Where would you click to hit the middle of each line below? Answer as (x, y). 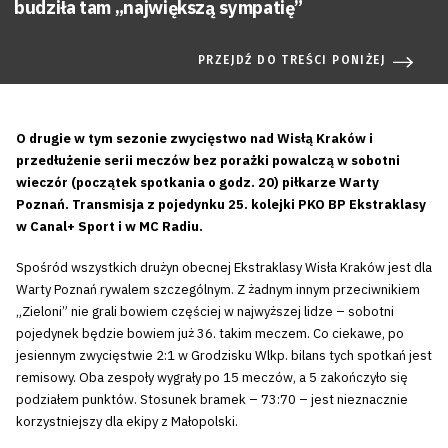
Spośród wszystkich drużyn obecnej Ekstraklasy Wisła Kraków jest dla (224, 268)
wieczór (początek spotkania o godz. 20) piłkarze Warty (197, 182)
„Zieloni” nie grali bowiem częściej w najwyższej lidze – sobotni (205, 312)
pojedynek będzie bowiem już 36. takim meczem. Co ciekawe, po (210, 334)
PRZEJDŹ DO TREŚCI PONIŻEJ (292, 59)
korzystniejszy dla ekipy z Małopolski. (127, 422)
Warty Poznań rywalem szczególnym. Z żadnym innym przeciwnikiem (218, 290)
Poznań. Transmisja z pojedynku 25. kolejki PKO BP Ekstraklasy (221, 204)
